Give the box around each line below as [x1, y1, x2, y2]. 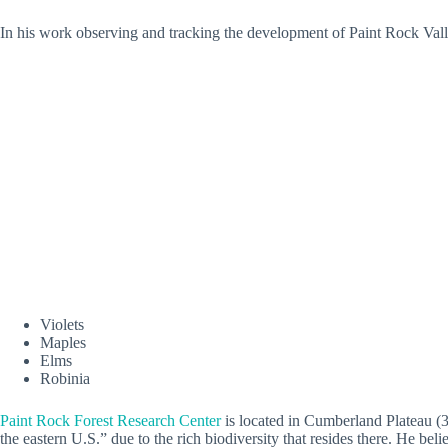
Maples [40, 333, 86, 351]
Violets [40, 315, 84, 333]
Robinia [40, 369, 90, 387]
